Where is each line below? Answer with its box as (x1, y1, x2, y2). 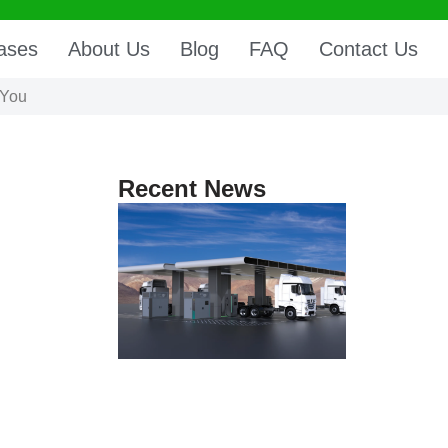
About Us (67, 38, 150, 61)
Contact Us (318, 38, 418, 61)
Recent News (118, 175, 266, 203)
